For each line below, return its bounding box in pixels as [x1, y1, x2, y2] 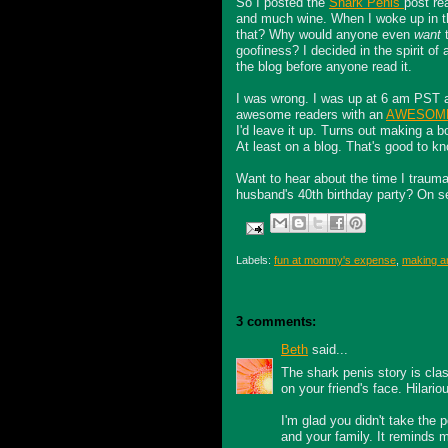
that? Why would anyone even [236, 27, 414, 43]
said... [308, 342, 348, 358]
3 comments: [236, 314, 316, 330]
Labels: [236, 253, 274, 266]
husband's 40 [236, 187, 312, 203]
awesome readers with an [236, 107, 386, 123]
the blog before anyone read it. [236, 59, 412, 75]
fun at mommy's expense [274, 253, 396, 266]
